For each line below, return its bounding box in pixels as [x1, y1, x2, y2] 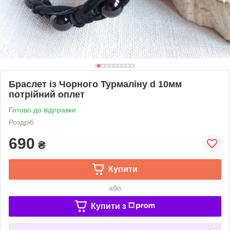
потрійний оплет [9, 89, 85, 100]
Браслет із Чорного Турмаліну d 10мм [9, 79, 182, 89]
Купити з [90, 201, 126, 210]
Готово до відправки [9, 105, 76, 114]
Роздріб [9, 118, 34, 126]
